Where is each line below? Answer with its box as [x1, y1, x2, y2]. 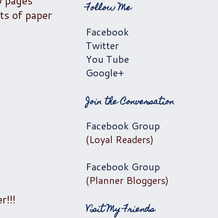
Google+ [86, 66, 124, 79]
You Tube [86, 52, 129, 66]
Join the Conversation [86, 94, 174, 111]
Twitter [86, 38, 119, 52]
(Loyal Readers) [86, 132, 154, 146]
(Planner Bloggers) [86, 173, 169, 187]
